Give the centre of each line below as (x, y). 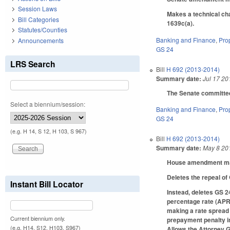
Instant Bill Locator (47, 184)
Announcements (41, 40)
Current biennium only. (38, 218)
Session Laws (37, 9)
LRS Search (33, 64)
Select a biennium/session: (48, 104)
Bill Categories (39, 19)
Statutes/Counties (43, 30)
